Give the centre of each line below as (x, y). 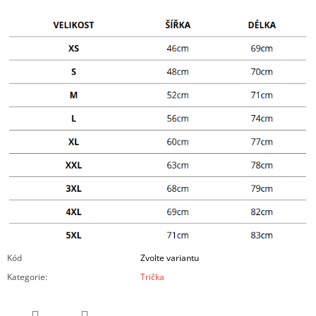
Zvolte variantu (170, 258)
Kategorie (26, 277)
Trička (152, 277)
